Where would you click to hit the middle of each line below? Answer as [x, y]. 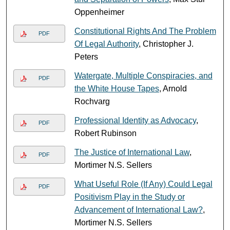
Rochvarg [92, 101]
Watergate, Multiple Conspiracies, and [143, 75]
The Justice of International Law [132, 152]
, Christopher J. [166, 44]
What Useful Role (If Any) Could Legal [143, 184]
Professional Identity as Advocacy [135, 120]
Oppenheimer [99, 12]
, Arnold [173, 88]
